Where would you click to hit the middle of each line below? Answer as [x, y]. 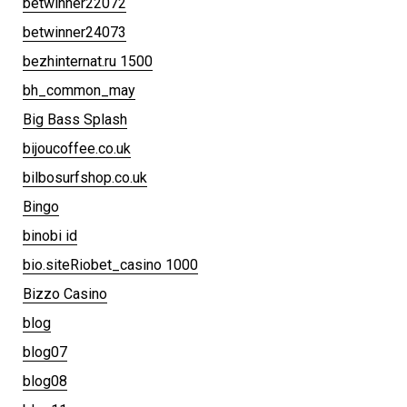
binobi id [50, 235]
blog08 [45, 381]
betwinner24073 [74, 32]
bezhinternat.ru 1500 [88, 61]
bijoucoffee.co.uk [77, 148]
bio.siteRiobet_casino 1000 [110, 264]
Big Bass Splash [75, 119]
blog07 [45, 352]
